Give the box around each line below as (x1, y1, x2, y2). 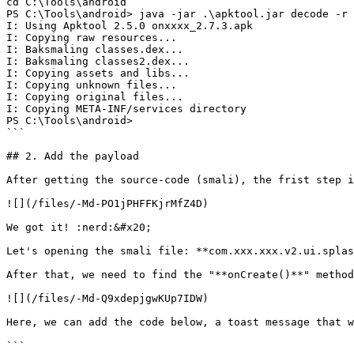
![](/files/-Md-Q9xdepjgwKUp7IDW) (6, 292, 209, 304)
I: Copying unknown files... (6, 79, 177, 91)
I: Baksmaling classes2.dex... (6, 55, 190, 67)
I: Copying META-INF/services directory (6, 103, 247, 115)
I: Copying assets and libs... (6, 67, 190, 79)
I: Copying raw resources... (6, 32, 177, 43)
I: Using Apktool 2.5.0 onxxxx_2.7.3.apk (6, 20, 253, 32)
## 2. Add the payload (6, 150, 139, 162)
